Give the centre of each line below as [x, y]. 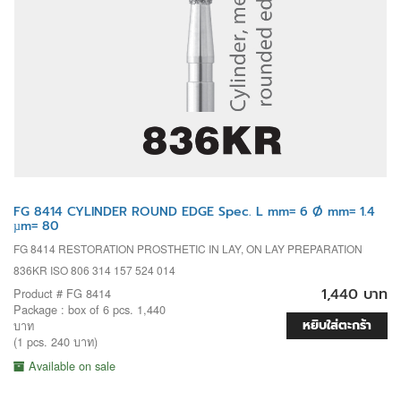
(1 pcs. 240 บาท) [55, 341]
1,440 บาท [354, 294]
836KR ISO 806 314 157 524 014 [94, 269]
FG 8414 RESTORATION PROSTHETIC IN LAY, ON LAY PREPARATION [188, 248]
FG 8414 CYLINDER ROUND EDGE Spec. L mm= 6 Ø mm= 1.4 [194, 211]
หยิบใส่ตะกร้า [337, 325]
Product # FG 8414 [62, 293]
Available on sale [70, 365]
